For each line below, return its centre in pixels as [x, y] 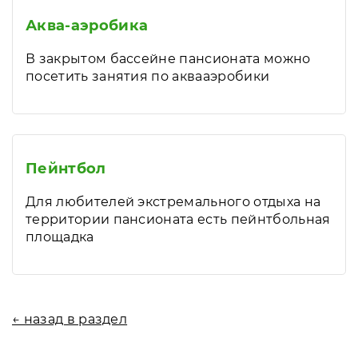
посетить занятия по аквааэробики [148, 76]
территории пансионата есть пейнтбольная [178, 219]
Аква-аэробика [87, 26]
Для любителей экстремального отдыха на [173, 202]
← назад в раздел [70, 319]
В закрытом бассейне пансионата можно [168, 59]
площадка [60, 237]
